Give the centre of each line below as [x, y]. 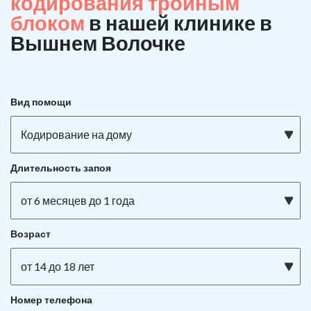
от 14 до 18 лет [58, 266]
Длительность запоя [61, 168]
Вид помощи [41, 102]
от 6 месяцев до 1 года [78, 200]
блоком [50, 23]
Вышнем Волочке [98, 43]
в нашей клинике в [180, 23]
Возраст [31, 234]
